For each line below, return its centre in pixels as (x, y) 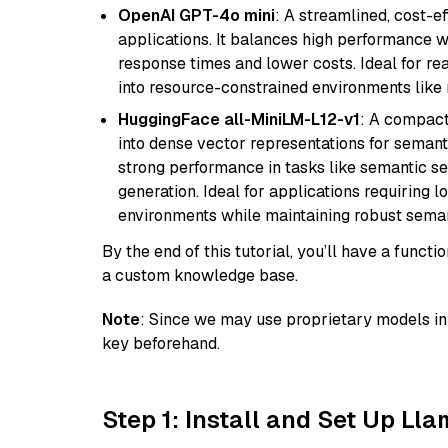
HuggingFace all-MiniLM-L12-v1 (239, 119)
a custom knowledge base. (200, 275)
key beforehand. (161, 343)
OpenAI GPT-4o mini (196, 15)
